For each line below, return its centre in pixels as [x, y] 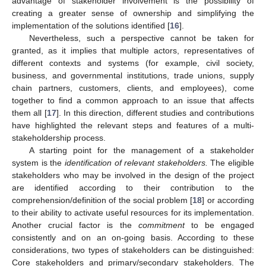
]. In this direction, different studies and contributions [155, 113]
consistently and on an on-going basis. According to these [133, 238]
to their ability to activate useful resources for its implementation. [133, 213]
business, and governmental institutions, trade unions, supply [133, 76]
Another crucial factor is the [75, 225]
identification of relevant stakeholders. [136, 163]
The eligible [231, 163]
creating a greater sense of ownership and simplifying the [133, 13]
